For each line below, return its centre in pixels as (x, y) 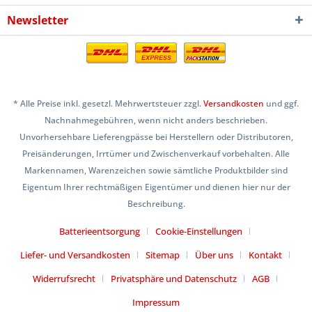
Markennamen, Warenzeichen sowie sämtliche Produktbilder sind (156, 170)
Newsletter (38, 21)
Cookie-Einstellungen (199, 231)
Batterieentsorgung (100, 231)
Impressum (156, 302)
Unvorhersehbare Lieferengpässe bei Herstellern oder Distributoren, (156, 136)
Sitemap (162, 255)
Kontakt (265, 255)
